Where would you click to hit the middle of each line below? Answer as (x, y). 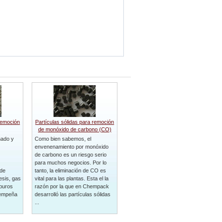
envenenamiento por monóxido (71, 147)
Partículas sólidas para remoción (75, 122)
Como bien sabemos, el (63, 139)
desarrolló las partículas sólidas (72, 194)
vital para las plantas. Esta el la (71, 178)
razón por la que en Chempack (72, 186)
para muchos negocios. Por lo (70, 163)
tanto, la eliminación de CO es (70, 170)
